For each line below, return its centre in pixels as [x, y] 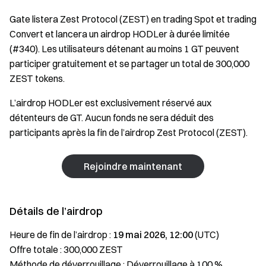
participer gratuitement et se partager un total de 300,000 [129, 64]
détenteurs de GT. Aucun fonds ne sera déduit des [112, 118]
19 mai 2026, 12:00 [153, 235]
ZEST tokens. [37, 78]
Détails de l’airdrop [56, 211]
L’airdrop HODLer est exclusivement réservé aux [110, 103]
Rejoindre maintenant [133, 166]
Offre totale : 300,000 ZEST [66, 249]
